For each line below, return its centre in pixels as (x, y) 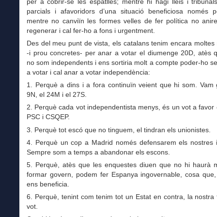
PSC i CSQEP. (48, 117)
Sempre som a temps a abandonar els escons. (98, 152)
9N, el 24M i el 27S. (57, 95)
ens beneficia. (48, 184)
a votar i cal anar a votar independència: (88, 72)
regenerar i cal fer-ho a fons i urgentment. (91, 31)
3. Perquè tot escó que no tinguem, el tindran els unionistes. (119, 130)
